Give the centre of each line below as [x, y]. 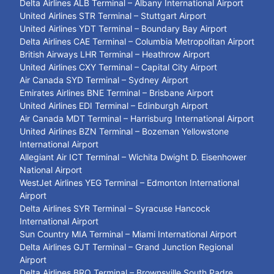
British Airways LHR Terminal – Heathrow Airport [115, 54]
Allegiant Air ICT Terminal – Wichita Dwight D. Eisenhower [133, 157]
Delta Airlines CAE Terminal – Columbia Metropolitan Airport [137, 42]
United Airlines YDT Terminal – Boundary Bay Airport [124, 29]
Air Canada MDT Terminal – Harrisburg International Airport [137, 119]
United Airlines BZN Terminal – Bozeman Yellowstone [124, 131]
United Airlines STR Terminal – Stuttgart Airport [113, 16]
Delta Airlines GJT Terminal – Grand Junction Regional [126, 247]
